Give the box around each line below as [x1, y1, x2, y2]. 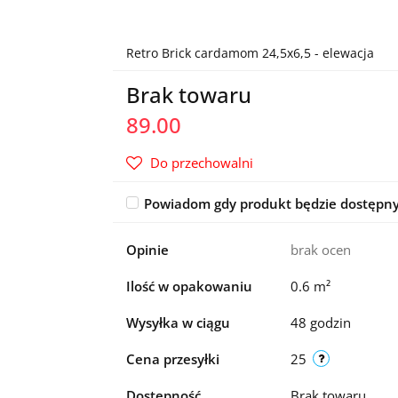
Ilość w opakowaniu [125, 277, 252, 295]
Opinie [125, 241, 169, 259]
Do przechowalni [149, 154, 253, 171]
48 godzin [290, 314, 351, 331]
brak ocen [290, 241, 351, 259]
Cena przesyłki [125, 350, 219, 368]
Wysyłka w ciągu [125, 314, 230, 331]
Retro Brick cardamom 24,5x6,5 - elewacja [125, 44, 374, 61]
